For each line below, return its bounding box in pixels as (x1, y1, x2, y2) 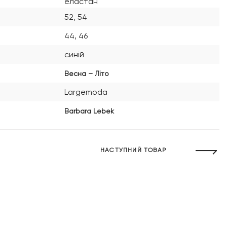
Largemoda (64, 87, 107, 97)
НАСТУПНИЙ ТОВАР (100, 146, 166, 154)
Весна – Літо (64, 69, 109, 78)
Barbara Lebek (64, 106, 114, 115)
